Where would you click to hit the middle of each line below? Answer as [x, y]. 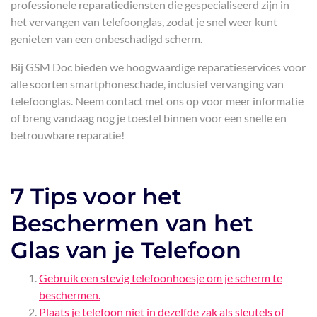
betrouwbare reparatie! [68, 135]
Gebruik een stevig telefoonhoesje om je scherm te [161, 278]
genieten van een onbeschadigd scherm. [106, 39]
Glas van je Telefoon [126, 250]
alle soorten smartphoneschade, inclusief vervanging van [147, 84]
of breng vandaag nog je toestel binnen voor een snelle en [149, 118]
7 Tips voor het [96, 196]
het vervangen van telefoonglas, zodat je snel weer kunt [144, 22]
